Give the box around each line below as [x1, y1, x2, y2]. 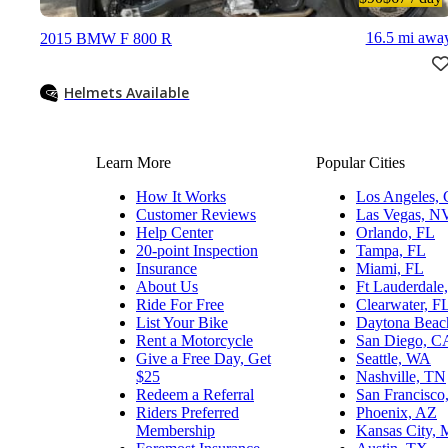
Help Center [136, 223, 213, 241]
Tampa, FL [356, 241, 426, 259]
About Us [136, 277, 198, 295]
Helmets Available [64, 82, 190, 102]
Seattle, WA [356, 349, 431, 367]
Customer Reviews [136, 205, 256, 223]
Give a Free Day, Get [136, 349, 271, 367]
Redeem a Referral [136, 385, 254, 403]
